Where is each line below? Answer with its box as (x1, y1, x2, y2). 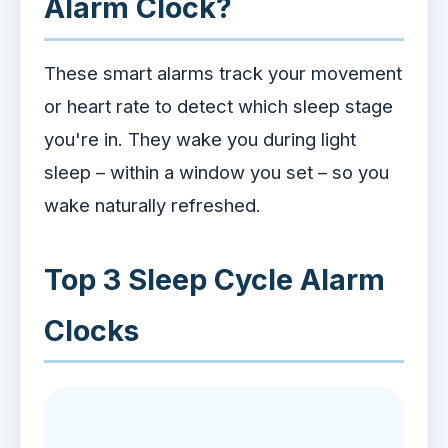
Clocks (44, 312, 139, 348)
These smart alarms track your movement (44, 61, 402, 84)
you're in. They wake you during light (44, 127, 356, 150)
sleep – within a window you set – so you (44, 160, 389, 183)
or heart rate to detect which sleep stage (44, 94, 393, 117)
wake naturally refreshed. (44, 193, 261, 216)
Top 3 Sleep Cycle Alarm (44, 261, 385, 297)
